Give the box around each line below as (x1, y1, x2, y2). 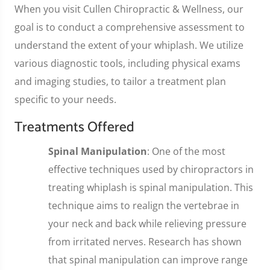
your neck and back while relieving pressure (48, 216, 246, 230)
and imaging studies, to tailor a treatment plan (14, 74, 226, 88)
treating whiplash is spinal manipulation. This (48, 180, 253, 194)
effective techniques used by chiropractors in (48, 162, 254, 176)
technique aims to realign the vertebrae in (48, 198, 239, 212)
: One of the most (147, 144, 225, 158)
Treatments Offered (14, 115, 134, 139)
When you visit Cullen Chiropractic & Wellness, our (14, 2, 243, 16)
